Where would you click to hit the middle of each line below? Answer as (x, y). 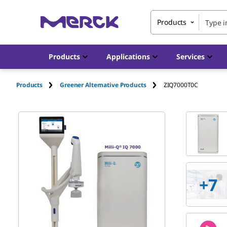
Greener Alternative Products (103, 85)
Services (191, 56)
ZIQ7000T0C (181, 85)
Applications (128, 56)
